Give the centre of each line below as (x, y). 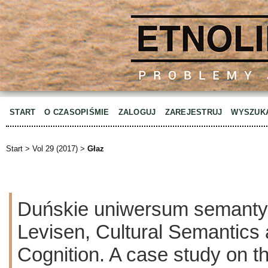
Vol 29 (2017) (55, 149)
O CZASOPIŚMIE (77, 112)
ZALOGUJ (137, 112)
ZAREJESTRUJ (194, 112)
